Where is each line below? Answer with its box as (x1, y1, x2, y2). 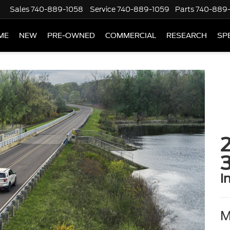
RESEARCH (166, 31, 207, 40)
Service (90, 4, 116, 15)
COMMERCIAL (105, 31, 156, 40)
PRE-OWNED (47, 31, 95, 40)
